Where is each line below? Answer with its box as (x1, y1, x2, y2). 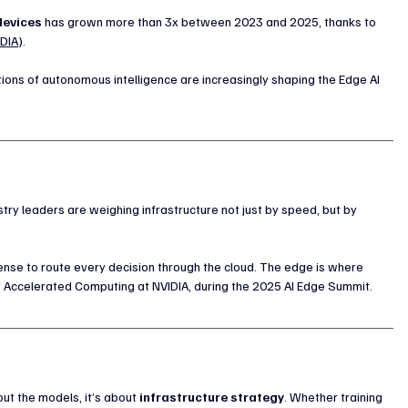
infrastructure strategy (139, 388, 285, 404)
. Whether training (284, 388, 386, 404)
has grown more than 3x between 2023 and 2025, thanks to (42, 13, 380, 29)
